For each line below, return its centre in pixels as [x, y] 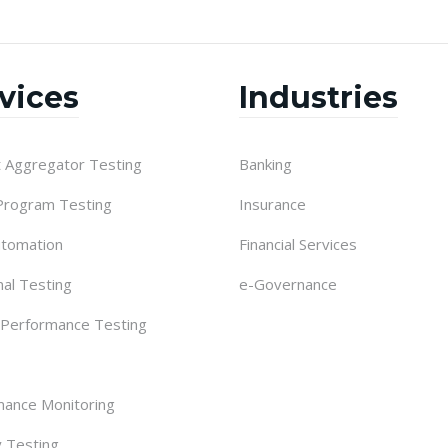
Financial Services [298, 244]
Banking [265, 164]
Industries [318, 97]
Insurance [272, 204]
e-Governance [288, 284]
